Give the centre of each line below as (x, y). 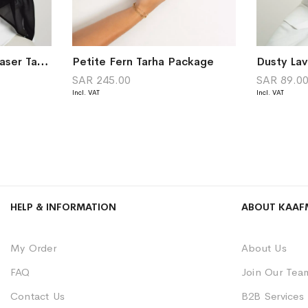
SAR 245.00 (101, 80)
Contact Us (38, 296)
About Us (264, 248)
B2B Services (273, 296)
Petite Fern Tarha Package (143, 62)
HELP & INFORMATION (63, 207)
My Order (33, 248)
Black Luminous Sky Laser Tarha (42, 62)
